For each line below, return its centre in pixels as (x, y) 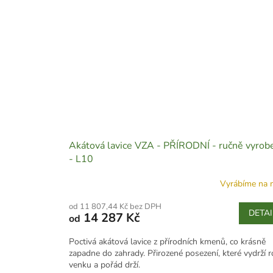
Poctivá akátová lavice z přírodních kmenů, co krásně (167, 241)
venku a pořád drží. (105, 264)
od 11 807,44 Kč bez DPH (115, 206)
